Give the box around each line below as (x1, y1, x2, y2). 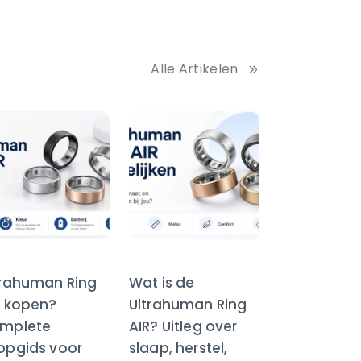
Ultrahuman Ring (129, 295, 247, 315)
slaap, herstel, (129, 338, 228, 359)
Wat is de (129, 273, 195, 293)
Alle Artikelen (151, 60, 239, 79)
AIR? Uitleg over (129, 317, 238, 337)
